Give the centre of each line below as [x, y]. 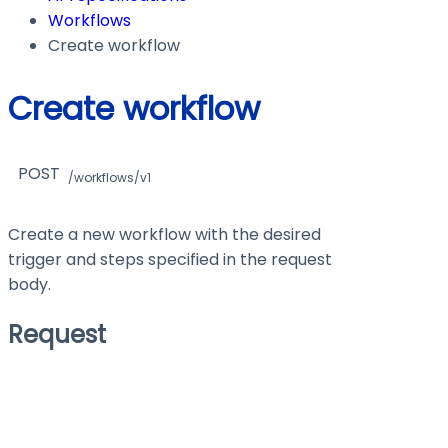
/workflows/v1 [110, 178]
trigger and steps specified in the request [170, 259]
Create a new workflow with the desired [164, 234]
